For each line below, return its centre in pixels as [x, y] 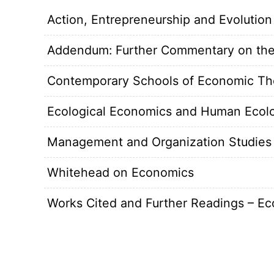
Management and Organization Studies [159, 142]
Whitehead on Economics [120, 173]
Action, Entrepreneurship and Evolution [160, 20]
